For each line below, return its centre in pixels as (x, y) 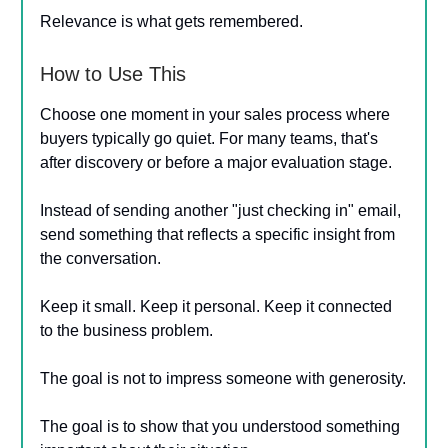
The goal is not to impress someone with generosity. (223, 378)
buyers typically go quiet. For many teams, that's (209, 138)
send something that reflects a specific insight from (217, 234)
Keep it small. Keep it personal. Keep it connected (216, 306)
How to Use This (113, 73)
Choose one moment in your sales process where (215, 114)
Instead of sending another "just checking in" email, (220, 210)
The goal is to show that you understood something (220, 426)
